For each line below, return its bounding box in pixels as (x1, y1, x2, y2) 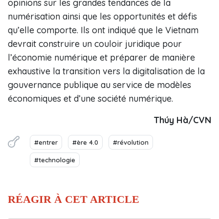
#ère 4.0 (72, 138, 98, 146)
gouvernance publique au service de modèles (8, 79, 191, 90)
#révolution (113, 138, 149, 146)
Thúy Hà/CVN (153, 114, 211, 126)
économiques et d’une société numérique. (8, 93, 173, 104)
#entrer (34, 138, 58, 146)
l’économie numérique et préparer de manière (8, 52, 195, 63)
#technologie (34, 156, 75, 164)
